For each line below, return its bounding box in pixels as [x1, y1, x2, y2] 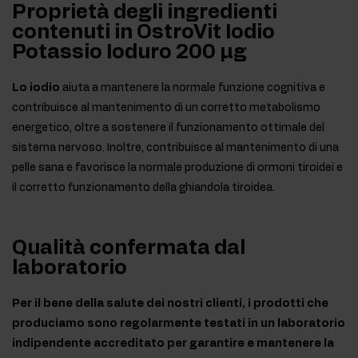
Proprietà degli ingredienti [12, 2, 277, 23]
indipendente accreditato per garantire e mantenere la [12, 338, 334, 350]
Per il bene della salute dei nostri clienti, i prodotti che [12, 298, 328, 310]
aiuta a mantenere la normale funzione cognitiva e [60, 82, 325, 94]
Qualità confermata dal [12, 238, 245, 259]
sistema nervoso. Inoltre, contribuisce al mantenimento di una [12, 142, 339, 154]
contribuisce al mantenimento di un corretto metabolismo [12, 102, 320, 114]
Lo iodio [12, 82, 60, 94]
